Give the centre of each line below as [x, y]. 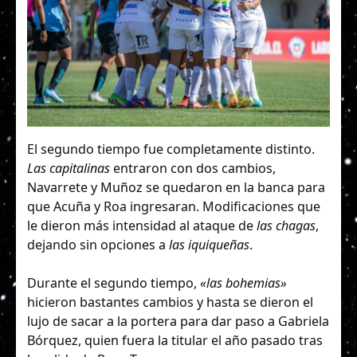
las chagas [286, 226]
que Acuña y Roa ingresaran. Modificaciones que [174, 207]
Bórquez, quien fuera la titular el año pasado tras [175, 341]
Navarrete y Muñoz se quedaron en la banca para [176, 188]
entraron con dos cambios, [193, 169]
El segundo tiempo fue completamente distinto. [171, 149]
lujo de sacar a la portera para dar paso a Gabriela [178, 322]
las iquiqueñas [209, 245]
